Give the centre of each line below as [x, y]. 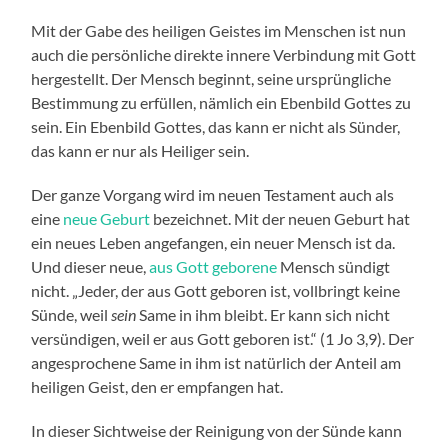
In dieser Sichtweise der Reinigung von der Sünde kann [217, 431]
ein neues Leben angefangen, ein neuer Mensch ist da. [213, 243]
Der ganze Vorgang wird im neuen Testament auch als [213, 195]
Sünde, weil [71, 315]
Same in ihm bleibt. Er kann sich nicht [263, 315]
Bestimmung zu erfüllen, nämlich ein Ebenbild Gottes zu [221, 103]
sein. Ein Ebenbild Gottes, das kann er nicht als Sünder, [216, 127]
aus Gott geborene [213, 267]
